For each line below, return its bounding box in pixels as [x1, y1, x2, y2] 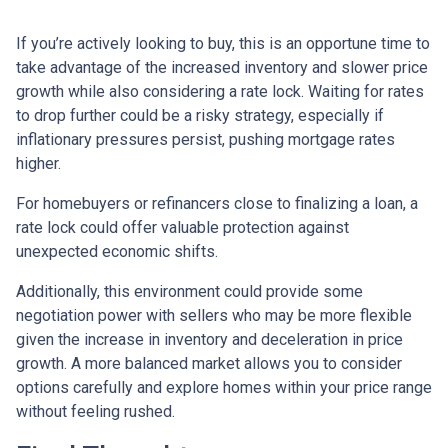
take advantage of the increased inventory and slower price [16, 57, 428, 77]
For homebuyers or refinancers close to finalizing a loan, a [16, 193, 418, 213]
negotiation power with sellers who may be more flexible [16, 305, 412, 325]
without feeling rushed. [16, 401, 175, 421]
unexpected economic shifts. [16, 241, 218, 261]
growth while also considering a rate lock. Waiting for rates [16, 81, 424, 101]
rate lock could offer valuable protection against [16, 217, 349, 237]
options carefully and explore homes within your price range [16, 377, 432, 397]
